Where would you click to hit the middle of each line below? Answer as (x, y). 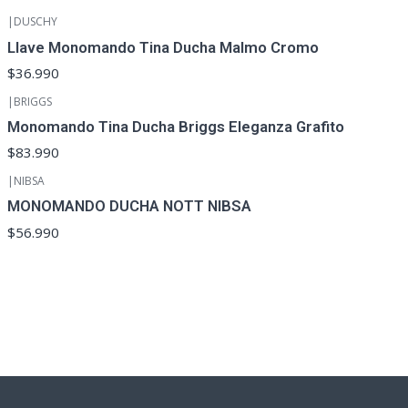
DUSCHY (35, 22)
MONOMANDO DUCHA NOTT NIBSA (129, 206)
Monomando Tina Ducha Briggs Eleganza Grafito (175, 127)
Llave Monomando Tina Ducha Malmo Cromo (163, 47)
